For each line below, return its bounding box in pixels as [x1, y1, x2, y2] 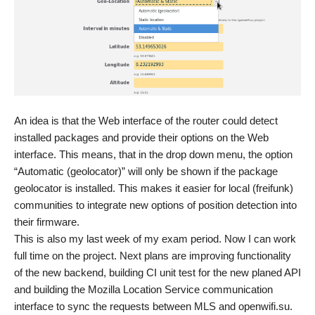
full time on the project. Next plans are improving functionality [14, 250, 291, 262]
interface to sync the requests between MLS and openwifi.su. [14, 300, 292, 313]
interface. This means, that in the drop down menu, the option [14, 148, 292, 161]
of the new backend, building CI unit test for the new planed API [14, 266, 301, 279]
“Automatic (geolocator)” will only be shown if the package [14, 165, 278, 178]
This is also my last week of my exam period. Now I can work [14, 233, 296, 245]
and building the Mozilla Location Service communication [14, 283, 273, 296]
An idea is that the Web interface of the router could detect [14, 115, 278, 127]
